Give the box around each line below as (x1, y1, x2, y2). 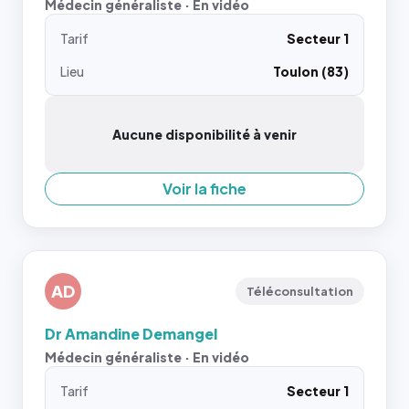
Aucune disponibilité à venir (112, 126, 297, 142)
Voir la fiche (163, 179, 246, 198)
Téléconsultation (246, 284, 353, 299)
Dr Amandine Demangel (45, 324, 217, 343)
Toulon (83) (273, 63, 349, 79)
